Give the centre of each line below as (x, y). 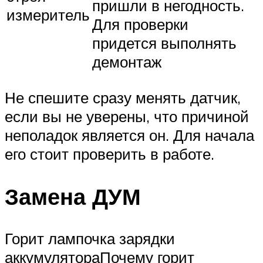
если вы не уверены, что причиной (127, 116)
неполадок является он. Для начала (129, 135)
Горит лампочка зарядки (90, 239)
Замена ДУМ (73, 196)
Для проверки (140, 24)
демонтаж (127, 62)
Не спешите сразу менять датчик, (123, 97)
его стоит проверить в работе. (109, 154)
